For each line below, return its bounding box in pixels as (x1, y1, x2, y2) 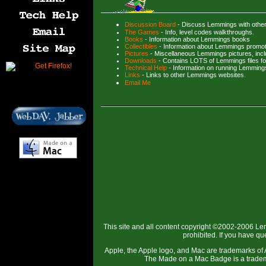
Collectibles (125, 43, 157, 50)
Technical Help (125, 64, 167, 71)
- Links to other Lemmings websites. (140, 71, 246, 78)
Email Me (125, 79, 151, 86)
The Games (125, 28, 159, 36)
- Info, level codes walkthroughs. (159, 28, 254, 36)
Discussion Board (125, 21, 176, 28)
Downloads (125, 57, 157, 64)
